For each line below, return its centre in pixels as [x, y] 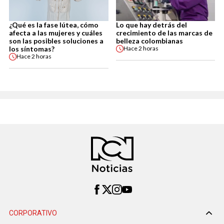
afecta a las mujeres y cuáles [56, 32]
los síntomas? [32, 48]
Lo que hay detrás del [151, 24]
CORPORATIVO [33, 213]
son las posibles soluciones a [56, 40]
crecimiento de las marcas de [164, 32]
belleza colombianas [149, 40]
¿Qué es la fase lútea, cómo [54, 24]
